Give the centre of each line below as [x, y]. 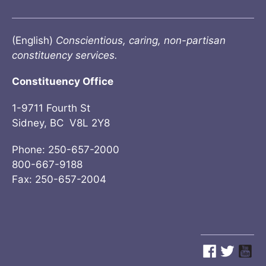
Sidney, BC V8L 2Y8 [61, 123]
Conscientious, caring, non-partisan [141, 40]
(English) [34, 40]
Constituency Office [63, 82]
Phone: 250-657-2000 [66, 150]
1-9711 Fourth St [51, 108]
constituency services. [65, 55]
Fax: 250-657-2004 [59, 180]
